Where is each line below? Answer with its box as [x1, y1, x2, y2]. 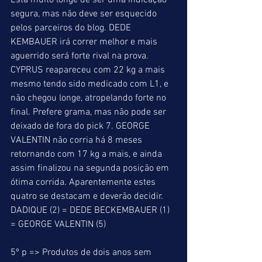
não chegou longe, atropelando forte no [11, 92, 168, 104]
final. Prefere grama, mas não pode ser [11, 106, 168, 118]
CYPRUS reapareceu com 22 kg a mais [11, 64, 167, 76]
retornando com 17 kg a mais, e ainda [11, 149, 164, 160]
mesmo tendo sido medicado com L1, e [11, 78, 171, 90]
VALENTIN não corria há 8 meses [11, 135, 144, 146]
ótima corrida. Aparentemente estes [11, 177, 158, 188]
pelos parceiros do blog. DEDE [11, 22, 133, 34]
